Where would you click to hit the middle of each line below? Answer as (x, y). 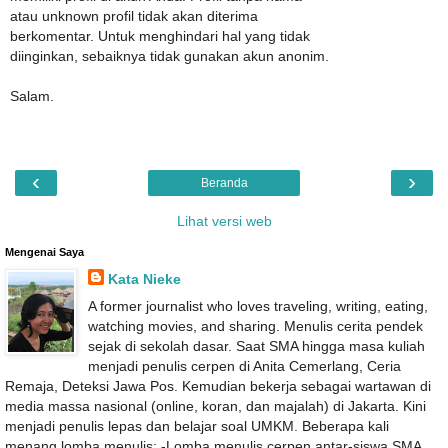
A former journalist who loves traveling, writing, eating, (257, 306)
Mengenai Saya (44, 252)
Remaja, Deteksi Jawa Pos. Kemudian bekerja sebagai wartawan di (218, 386)
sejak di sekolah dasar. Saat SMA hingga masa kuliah (256, 346)
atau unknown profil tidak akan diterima (134, 15)
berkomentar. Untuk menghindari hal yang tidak (160, 35)
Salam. (32, 95)
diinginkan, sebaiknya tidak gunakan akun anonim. (169, 55)
